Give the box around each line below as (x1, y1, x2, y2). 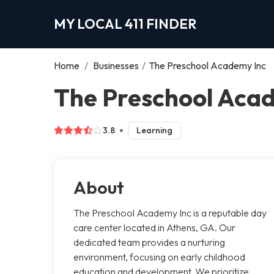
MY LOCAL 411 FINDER (54, 15, 196, 32)
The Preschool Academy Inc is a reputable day (73, 206, 267, 219)
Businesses (93, 59, 139, 72)
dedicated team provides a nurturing (73, 235, 225, 248)
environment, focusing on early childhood (73, 250, 245, 263)
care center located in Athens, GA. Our (73, 221, 235, 234)
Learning (136, 124, 172, 136)
